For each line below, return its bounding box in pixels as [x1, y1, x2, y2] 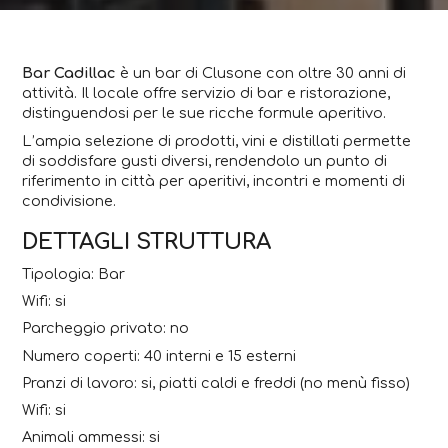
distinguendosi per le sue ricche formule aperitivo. [22, 105, 387, 122]
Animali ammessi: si [22, 429, 161, 446]
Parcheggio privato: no [22, 320, 190, 337]
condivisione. [22, 192, 117, 209]
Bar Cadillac [22, 65, 117, 82]
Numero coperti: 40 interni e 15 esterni [22, 347, 297, 364]
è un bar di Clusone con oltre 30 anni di [116, 65, 407, 82]
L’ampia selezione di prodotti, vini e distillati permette [22, 132, 412, 149]
